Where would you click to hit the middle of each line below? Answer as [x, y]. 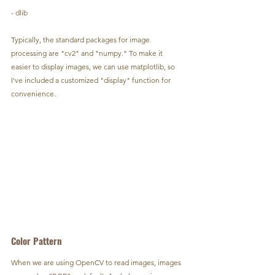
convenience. [33, 93]
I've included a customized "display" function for [92, 80]
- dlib [19, 12]
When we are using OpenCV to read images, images [97, 263]
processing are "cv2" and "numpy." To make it [88, 53]
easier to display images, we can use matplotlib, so [94, 66]
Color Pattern [37, 241]
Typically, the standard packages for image [81, 39]
